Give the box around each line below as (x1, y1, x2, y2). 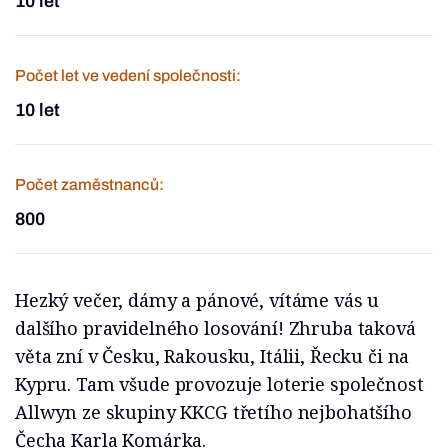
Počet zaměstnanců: (15, 176, 164, 193)
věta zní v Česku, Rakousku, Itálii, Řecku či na (15, 344, 410, 368)
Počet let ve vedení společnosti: (15, 67, 241, 84)
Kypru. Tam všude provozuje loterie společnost (15, 372, 424, 396)
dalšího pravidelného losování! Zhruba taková (15, 316, 416, 340)
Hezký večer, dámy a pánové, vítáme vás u (15, 288, 380, 312)
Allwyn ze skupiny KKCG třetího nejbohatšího (15, 400, 412, 424)
